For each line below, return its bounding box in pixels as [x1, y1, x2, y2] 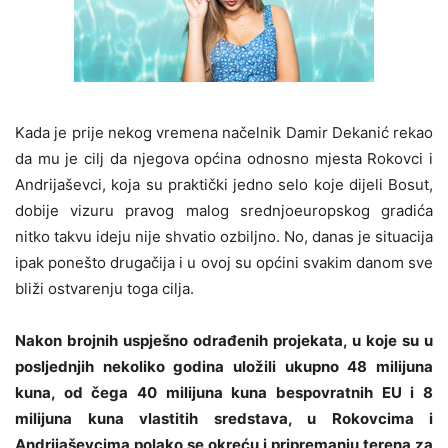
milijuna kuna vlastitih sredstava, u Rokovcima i [15, 409, 433, 429]
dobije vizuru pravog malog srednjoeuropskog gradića [15, 201, 433, 221]
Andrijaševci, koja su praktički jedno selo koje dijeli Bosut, [15, 175, 433, 195]
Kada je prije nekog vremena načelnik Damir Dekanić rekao [15, 123, 433, 143]
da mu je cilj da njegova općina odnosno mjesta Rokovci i [15, 149, 433, 169]
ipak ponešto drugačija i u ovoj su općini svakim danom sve [15, 253, 433, 273]
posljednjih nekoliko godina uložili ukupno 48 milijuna [15, 357, 433, 377]
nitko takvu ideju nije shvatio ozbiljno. [15, 227, 280, 247]
